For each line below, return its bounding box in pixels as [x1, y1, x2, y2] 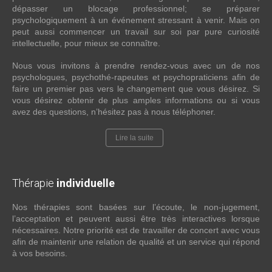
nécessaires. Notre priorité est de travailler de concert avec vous [12, 225, 260, 235]
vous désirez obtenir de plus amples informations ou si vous [12, 95, 260, 105]
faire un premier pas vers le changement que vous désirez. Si [12, 83, 260, 93]
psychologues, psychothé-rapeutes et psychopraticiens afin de [12, 72, 260, 82]
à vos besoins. [12, 248, 67, 258]
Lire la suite [115, 133, 154, 142]
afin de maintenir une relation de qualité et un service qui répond [12, 236, 260, 246]
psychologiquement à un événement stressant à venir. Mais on [12, 15, 260, 25]
